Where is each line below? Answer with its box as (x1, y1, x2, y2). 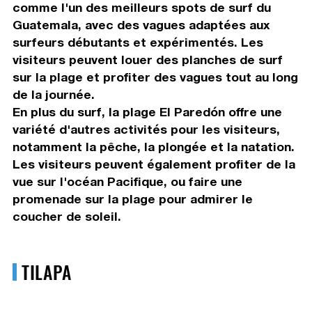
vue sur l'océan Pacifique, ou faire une (12, 173, 242, 189)
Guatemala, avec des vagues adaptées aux (12, 17, 270, 32)
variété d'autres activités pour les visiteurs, (12, 121, 280, 136)
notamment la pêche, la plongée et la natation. (12, 139, 295, 154)
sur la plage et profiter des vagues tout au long (12, 69, 298, 84)
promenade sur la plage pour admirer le (12, 191, 253, 206)
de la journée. (12, 86, 95, 102)
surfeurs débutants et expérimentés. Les (12, 34, 263, 49)
